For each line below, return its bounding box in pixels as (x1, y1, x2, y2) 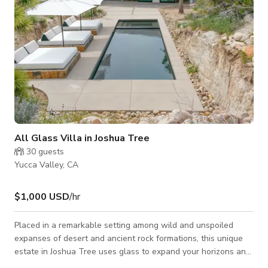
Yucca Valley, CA (14, 159, 78, 170)
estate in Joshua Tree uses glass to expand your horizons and (14, 245, 251, 257)
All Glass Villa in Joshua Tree (14, 131, 150, 145)
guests (36, 145, 64, 157)
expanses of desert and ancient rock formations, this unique (14, 232, 243, 244)
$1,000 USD (14, 190, 69, 203)
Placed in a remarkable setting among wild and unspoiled (14, 219, 233, 231)
